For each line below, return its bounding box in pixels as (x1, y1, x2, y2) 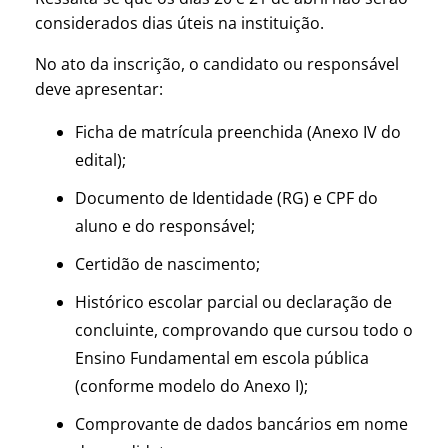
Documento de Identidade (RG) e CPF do (75, 186, 378, 209)
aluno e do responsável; (75, 214, 255, 237)
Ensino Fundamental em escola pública (75, 346, 369, 369)
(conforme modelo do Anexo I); (75, 374, 308, 397)
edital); (75, 148, 126, 171)
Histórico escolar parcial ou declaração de (75, 290, 392, 313)
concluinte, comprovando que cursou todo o (75, 318, 413, 341)
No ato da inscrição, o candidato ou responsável (35, 52, 399, 75)
